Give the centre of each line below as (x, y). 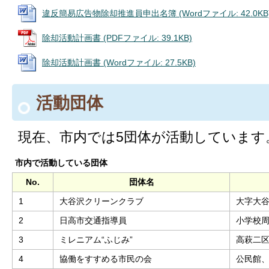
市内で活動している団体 (61, 162)
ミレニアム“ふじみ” (96, 239)
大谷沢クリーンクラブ (101, 201)
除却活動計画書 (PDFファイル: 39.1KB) (117, 38)
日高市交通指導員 (93, 220)
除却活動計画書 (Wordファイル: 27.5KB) (119, 62)
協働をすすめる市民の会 (106, 258)
